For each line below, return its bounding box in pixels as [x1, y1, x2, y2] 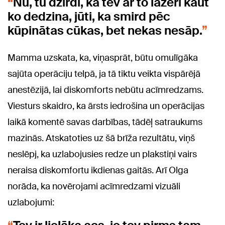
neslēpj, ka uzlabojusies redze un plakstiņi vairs [8, 148, 197, 161]
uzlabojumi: [8, 196, 54, 209]
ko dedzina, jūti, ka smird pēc [8, 9, 170, 25]
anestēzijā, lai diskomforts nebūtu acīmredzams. [8, 84, 203, 96]
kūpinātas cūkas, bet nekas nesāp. [8, 23, 202, 39]
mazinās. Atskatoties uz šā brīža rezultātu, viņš [8, 132, 195, 145]
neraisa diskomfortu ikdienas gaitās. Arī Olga [8, 164, 188, 177]
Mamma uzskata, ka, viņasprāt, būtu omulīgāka [8, 52, 198, 64]
